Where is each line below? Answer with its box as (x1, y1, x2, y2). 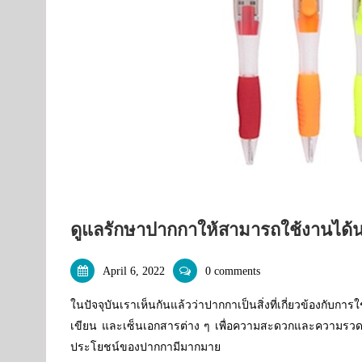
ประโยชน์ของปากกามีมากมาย (70, 341, 221, 353)
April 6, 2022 (103, 265, 165, 277)
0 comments (205, 265, 260, 277)
